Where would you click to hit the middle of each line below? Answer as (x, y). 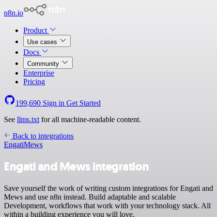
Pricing (34, 82)
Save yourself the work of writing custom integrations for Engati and (108, 188)
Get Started (84, 103)
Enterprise (39, 73)
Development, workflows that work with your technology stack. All (107, 205)
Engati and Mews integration (77, 166)
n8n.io (14, 13)
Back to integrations (42, 136)
